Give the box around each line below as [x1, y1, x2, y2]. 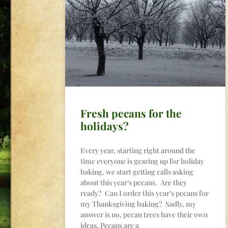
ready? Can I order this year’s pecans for [80, 188, 209, 198]
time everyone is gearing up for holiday [80, 156, 204, 166]
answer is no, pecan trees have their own [80, 210, 208, 220]
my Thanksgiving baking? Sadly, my [80, 199, 196, 209]
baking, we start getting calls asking [80, 167, 193, 177]
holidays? [80, 119, 129, 133]
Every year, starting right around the [80, 146, 195, 156]
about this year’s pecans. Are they [80, 178, 187, 188]
